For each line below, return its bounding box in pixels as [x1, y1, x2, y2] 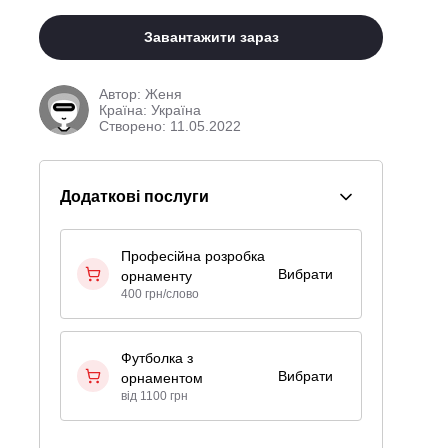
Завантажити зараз [143, 29, 279, 46]
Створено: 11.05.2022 [99, 118, 242, 135]
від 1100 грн [121, 389, 189, 404]
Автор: [99, 86, 146, 103]
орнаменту [121, 268, 193, 285]
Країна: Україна [99, 102, 202, 119]
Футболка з [121, 350, 194, 367]
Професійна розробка [121, 248, 266, 265]
